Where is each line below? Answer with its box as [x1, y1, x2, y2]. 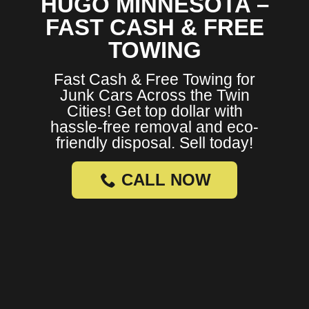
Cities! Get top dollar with [66, 102, 243, 121]
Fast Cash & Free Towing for [54, 70, 255, 89]
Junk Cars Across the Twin [59, 86, 250, 105]
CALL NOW [121, 170, 211, 190]
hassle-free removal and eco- [50, 118, 259, 137]
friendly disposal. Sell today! [56, 134, 253, 152]
